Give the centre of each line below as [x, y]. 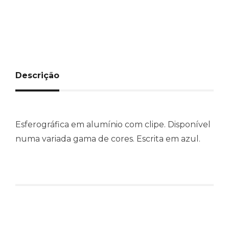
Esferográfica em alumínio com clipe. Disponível [113, 124]
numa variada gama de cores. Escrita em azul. [108, 139]
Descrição [37, 75]
